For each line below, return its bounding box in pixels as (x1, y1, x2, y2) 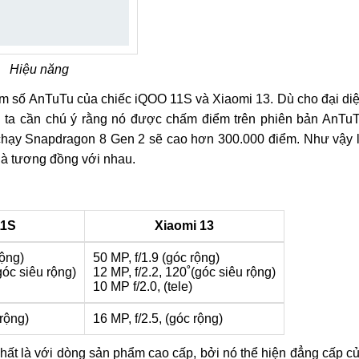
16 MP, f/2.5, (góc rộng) (92, 312, 223, 325)
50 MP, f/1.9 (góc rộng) (92, 251, 220, 264)
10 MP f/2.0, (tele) (92, 280, 192, 293)
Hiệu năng (9, 63, 69, 76)
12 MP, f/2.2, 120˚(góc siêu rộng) (92, 265, 276, 279)
